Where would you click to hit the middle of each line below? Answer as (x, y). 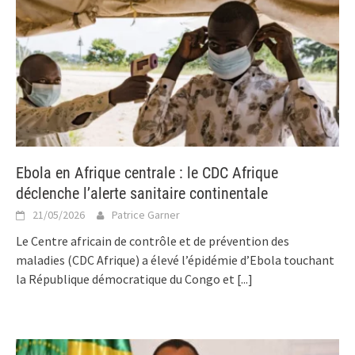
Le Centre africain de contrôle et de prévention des (153, 240)
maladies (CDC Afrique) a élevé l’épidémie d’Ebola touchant (175, 260)
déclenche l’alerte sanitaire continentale (142, 193)
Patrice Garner (146, 214)
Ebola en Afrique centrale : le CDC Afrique (147, 172)
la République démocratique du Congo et (126, 279)
